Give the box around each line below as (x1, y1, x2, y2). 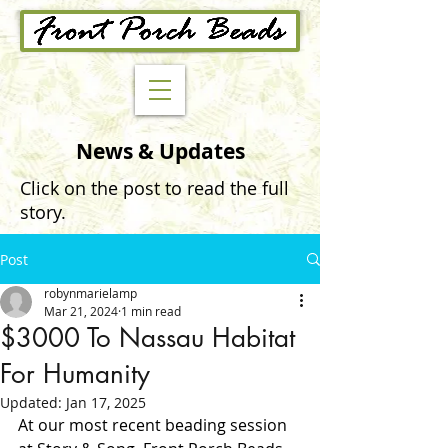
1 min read (121, 303, 181, 319)
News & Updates (75, 137, 245, 166)
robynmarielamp (44, 285, 137, 301)
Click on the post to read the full (20, 176, 289, 200)
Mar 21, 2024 (44, 303, 118, 319)
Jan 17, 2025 (66, 393, 146, 412)
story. (20, 200, 66, 224)
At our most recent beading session (18, 414, 291, 436)
